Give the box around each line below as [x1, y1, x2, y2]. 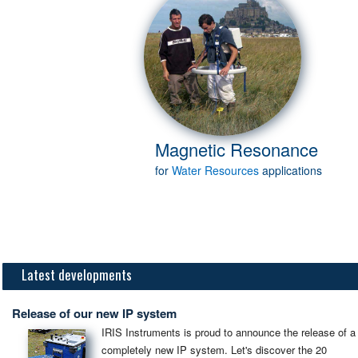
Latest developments [22, 264, 132, 284]
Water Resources [171, 161, 259, 178]
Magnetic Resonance [154, 136, 318, 161]
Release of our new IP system [11, 304, 177, 322]
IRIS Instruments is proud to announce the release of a [101, 324, 356, 340]
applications [258, 161, 322, 178]
